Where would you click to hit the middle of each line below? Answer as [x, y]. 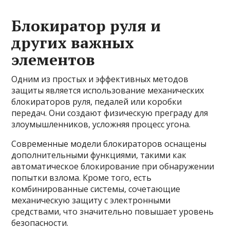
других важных [73, 43]
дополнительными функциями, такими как [99, 155]
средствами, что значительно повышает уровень [113, 212]
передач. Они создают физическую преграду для [110, 113]
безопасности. [40, 223]
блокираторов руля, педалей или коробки [97, 102]
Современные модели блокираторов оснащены [109, 144]
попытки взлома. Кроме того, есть [82, 178]
